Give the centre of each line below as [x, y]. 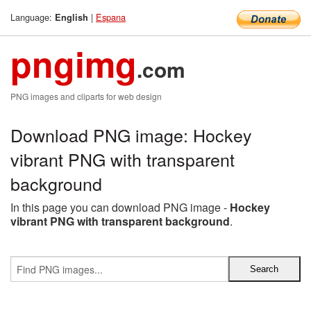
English [72, 17]
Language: [33, 17]
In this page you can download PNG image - [120, 207]
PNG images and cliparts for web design [86, 96]
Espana [111, 17]
